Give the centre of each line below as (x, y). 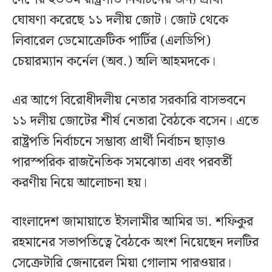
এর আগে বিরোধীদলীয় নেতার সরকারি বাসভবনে (129, 100)
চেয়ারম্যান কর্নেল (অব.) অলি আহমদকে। (114, 61)
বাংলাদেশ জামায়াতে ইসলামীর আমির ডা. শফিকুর (133, 222)
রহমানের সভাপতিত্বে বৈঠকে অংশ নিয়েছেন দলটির (135, 242)
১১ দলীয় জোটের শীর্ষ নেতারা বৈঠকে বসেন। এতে (135, 121)
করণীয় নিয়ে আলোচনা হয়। (80, 183)
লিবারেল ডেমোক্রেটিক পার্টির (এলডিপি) (111, 41)
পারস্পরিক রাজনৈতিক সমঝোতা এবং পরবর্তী (122, 162)
